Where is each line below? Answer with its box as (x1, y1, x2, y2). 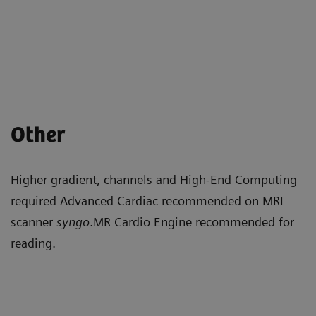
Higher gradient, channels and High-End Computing (11, 171, 297, 187)
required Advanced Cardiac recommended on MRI (11, 193, 284, 208)
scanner (11, 214, 53, 229)
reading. (11, 235, 56, 250)
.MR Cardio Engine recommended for (90, 214, 294, 229)
